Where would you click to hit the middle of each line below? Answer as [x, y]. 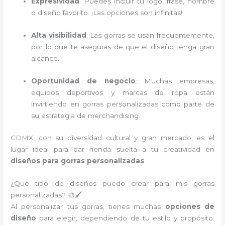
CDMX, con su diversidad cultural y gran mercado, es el [113, 138]
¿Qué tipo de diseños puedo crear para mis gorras [113, 184]
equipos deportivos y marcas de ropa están [123, 92]
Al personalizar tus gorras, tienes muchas [88, 207]
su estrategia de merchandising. [86, 115]
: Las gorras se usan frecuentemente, [150, 35]
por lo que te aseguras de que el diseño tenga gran [123, 46]
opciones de [190, 207]
